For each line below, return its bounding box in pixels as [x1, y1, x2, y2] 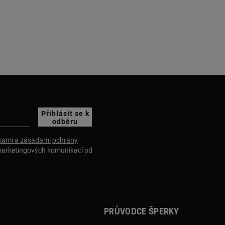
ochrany [52, 136, 78, 144]
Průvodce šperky [104, 207, 179, 216]
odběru [52, 118, 78, 126]
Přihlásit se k [41, 109, 89, 118]
